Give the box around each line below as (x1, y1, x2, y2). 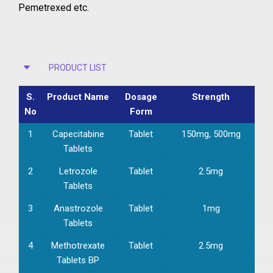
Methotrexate (51, 239, 105, 251)
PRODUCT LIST (49, 62, 107, 73)
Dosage (124, 91, 157, 102)
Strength (192, 91, 230, 102)
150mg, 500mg (181, 128, 241, 140)
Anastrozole (53, 202, 103, 214)
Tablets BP (57, 254, 99, 266)
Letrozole (58, 165, 97, 177)
